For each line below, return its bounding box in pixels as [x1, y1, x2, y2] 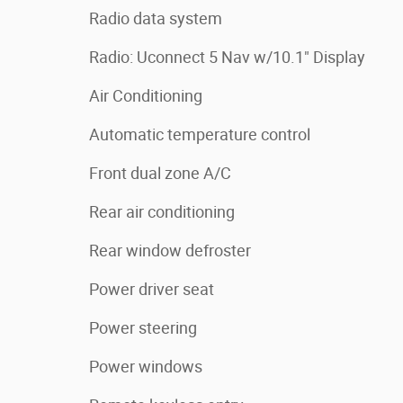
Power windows [89, 357, 202, 377]
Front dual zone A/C [89, 164, 231, 184]
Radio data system [89, 9, 222, 29]
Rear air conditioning [89, 202, 235, 222]
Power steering [89, 318, 197, 338]
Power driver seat [89, 280, 214, 300]
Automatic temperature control [89, 125, 310, 145]
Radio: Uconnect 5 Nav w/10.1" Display [89, 48, 365, 67]
